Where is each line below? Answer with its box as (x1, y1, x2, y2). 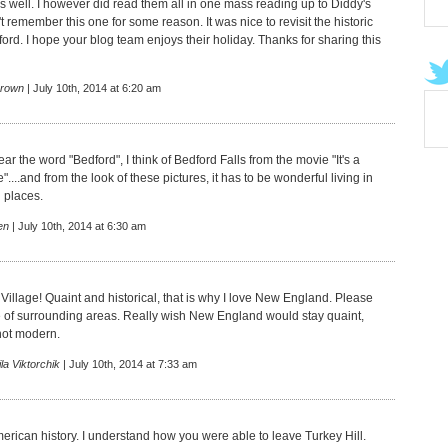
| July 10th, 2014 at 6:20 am (24, 82, 161, 94)
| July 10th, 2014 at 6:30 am (9, 220, 146, 232)
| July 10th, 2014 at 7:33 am (60, 358, 197, 370)
